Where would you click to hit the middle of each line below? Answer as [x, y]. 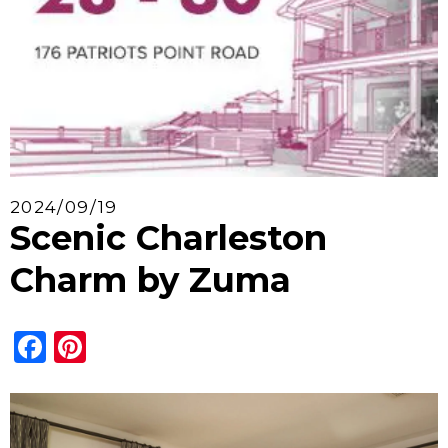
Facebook [128, 347]
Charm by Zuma [150, 280]
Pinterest [165, 347]
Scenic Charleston [168, 238]
